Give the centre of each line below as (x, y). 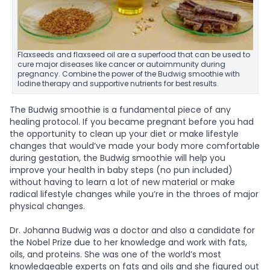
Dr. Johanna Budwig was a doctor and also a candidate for (132, 230)
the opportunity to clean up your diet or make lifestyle (124, 133)
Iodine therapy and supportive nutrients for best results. (118, 83)
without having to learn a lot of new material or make (122, 182)
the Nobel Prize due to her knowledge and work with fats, (128, 242)
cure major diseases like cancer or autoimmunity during (121, 64)
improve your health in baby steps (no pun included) (121, 170)
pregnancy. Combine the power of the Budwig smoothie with (128, 74)
